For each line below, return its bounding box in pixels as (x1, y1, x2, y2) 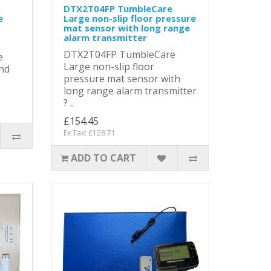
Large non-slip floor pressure (63, 11, 196, 24)
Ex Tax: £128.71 (63, 127, 116, 138)
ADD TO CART (71, 151, 137, 165)
